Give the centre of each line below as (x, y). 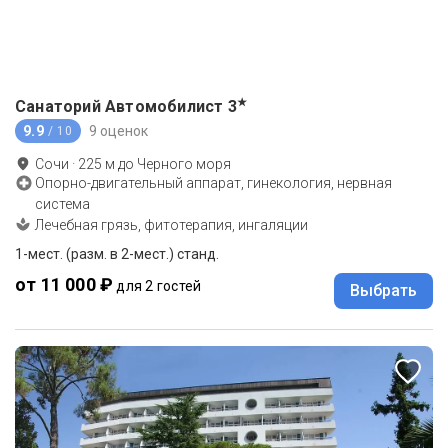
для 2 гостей (159, 286)
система (62, 204)
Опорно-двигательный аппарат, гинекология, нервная (213, 183)
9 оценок (118, 130)
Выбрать (383, 291)
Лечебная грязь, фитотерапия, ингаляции (171, 225)
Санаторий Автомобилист (119, 107)
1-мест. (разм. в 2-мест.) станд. (117, 254)
